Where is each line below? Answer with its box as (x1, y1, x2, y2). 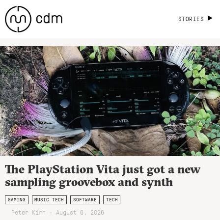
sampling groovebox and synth (5, 174, 173, 190)
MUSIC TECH (34, 196, 64, 203)
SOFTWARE (73, 196, 97, 203)
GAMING (7, 196, 26, 203)
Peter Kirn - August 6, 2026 (11, 208, 104, 217)
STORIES (178, 15, 204, 23)
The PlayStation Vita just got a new (5, 162, 200, 177)
